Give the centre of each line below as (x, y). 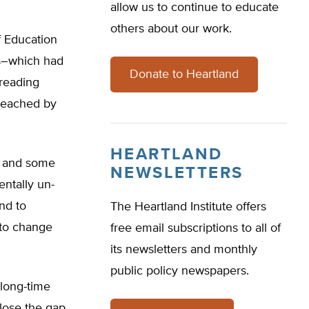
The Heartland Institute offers (188, 207)
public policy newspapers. (180, 271)
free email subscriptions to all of (196, 228)
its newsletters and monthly (184, 250)
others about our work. (171, 29)
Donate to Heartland (184, 74)
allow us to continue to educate (195, 8)
